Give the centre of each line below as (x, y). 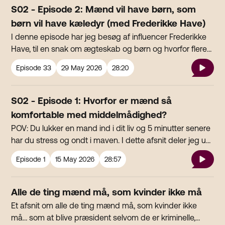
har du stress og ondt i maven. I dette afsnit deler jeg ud (111, 140)
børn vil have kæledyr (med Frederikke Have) (108, 24)
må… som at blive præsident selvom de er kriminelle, (103, 218)
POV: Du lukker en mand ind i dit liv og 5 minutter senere (111, 128)
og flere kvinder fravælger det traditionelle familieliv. (102, 61)
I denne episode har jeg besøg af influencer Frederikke (109, 37)
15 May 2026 (75, 159)
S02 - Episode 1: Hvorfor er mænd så (92, 101)
